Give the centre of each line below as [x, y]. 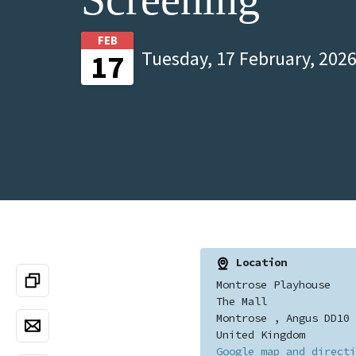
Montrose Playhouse [273, 284]
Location [258, 262]
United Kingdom [260, 334]
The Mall [241, 301]
